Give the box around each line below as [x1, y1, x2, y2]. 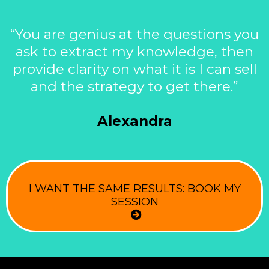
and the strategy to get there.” [31, 78, 238, 95]
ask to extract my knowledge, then [16, 43, 253, 61]
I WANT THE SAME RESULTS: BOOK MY [28, 182, 241, 196]
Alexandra [97, 113, 172, 130]
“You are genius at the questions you [10, 26, 259, 43]
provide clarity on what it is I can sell [12, 61, 257, 78]
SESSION [110, 195, 159, 209]
